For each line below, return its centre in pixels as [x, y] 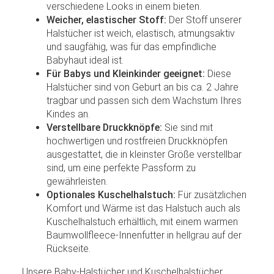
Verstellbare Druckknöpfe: [104, 127]
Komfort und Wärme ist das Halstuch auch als [143, 208]
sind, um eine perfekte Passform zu [121, 168]
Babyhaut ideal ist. [85, 60]
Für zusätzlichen [211, 194]
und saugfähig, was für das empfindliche [131, 46]
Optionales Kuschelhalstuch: [111, 194]
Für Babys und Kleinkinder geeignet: [126, 73]
